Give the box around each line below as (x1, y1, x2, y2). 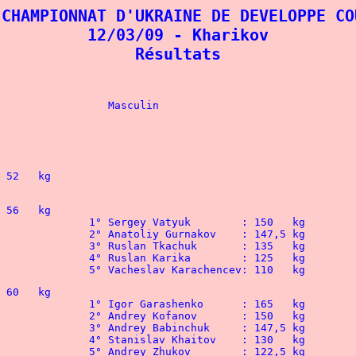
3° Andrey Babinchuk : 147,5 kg (242, 322, 305, 334)
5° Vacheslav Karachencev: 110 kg (89, 264, 305, 276)
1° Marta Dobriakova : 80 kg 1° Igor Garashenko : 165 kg (242, 298, 305, 310)
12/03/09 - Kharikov (87, 25, 269, 44)
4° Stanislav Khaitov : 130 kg (242, 334, 305, 346)
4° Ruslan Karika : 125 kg (242, 252, 305, 264)
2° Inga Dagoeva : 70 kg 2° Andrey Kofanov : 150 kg (242, 310, 305, 322)
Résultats (135, 44, 221, 64)
